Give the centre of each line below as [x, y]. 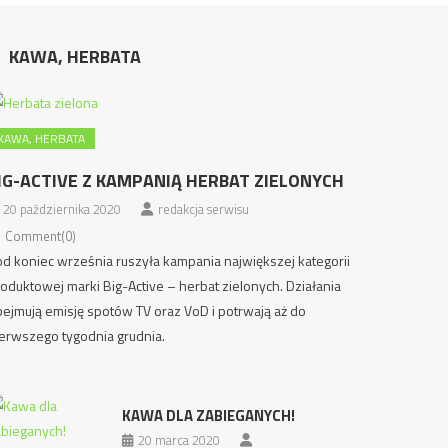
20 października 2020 [61, 209]
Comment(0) [40, 236]
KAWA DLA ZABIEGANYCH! [208, 415]
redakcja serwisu [203, 209]
